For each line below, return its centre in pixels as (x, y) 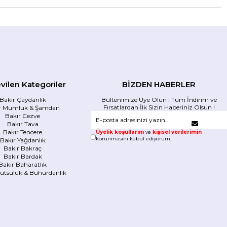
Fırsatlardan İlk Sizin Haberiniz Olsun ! (159, 107)
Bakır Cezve (23, 116)
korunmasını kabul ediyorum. (133, 138)
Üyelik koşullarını (120, 132)
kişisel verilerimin (177, 132)
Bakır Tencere (23, 132)
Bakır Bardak (23, 156)
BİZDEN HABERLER (159, 84)
